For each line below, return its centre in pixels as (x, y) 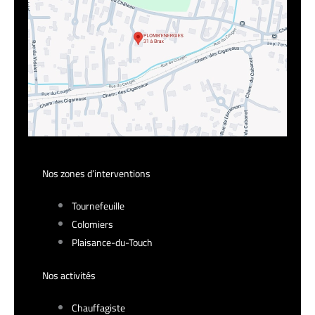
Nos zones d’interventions (96, 173)
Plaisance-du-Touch (112, 242)
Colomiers (92, 224)
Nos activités (69, 275)
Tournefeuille (98, 206)
